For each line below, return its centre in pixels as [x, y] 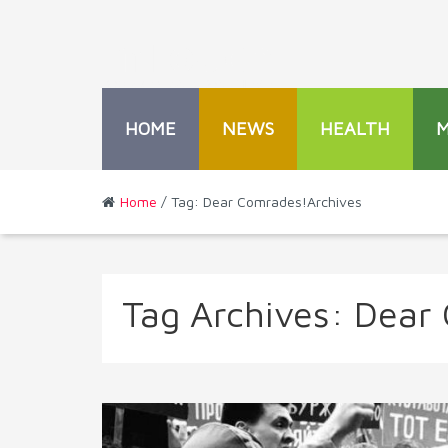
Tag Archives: [238, 313]
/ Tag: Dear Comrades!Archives [259, 201]
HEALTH [355, 128]
